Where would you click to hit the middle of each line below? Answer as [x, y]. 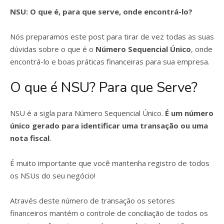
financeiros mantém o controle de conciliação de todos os [109, 213]
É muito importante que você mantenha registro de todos [110, 163]
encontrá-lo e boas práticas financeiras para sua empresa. [110, 61]
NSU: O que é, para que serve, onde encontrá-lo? [101, 11]
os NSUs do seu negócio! [53, 175]
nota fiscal [30, 138]
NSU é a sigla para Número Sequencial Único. [87, 113]
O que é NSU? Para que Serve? [104, 87]
